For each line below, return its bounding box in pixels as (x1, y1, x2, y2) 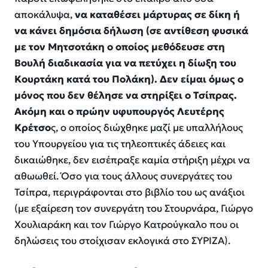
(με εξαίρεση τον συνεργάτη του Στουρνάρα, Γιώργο (14, 202, 253, 215)
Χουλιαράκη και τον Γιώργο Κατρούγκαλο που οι (14, 218, 239, 231)
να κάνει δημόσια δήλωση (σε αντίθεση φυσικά (14, 24, 248, 37)
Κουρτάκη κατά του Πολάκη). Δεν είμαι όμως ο (14, 72, 243, 86)
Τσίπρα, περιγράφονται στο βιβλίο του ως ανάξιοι (14, 185, 245, 199)
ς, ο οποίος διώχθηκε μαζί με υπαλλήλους (51, 121, 243, 134)
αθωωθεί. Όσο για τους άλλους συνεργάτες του (14, 169, 232, 182)
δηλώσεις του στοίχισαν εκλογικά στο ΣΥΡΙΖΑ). (14, 234, 230, 247)
